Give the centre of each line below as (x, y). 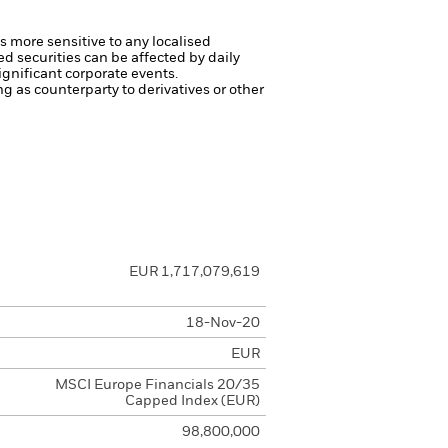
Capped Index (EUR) (192, 401)
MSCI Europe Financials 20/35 (157, 385)
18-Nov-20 (222, 323)
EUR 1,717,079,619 (194, 272)
